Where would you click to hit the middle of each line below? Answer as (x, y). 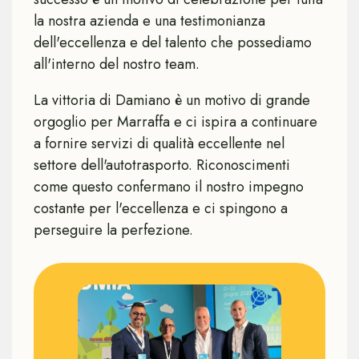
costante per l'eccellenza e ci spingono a (161, 208)
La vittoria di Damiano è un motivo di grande (172, 100)
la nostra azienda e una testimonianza (149, 21)
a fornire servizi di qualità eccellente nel (159, 143)
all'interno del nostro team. (117, 64)
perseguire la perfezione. (113, 230)
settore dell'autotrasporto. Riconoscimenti (162, 165)
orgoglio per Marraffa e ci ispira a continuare (175, 122)
